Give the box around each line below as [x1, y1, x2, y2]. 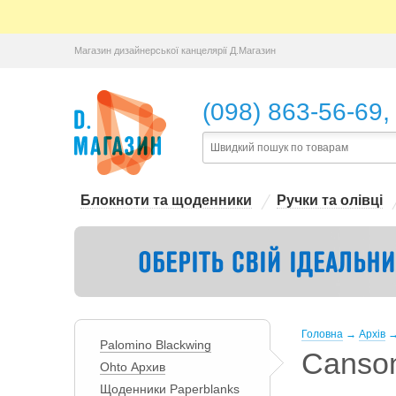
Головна [301, 328, 343, 340]
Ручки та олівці [276, 193, 383, 208]
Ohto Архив [99, 360, 165, 374]
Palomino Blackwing [99, 338, 211, 352]
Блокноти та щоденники [80, 193, 252, 208]
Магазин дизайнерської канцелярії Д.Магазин [73, 45, 276, 56]
